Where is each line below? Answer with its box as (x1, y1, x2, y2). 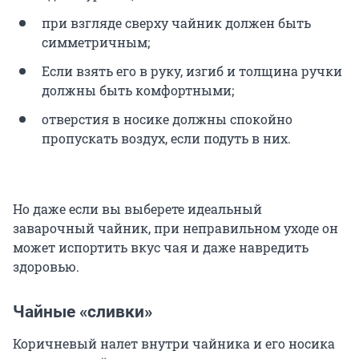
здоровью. (13, 257, 79, 275)
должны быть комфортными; (42, 81, 234, 99)
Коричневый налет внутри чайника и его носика (13, 334, 335, 352)
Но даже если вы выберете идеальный (13, 200, 262, 217)
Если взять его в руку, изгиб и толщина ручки (42, 62, 342, 79)
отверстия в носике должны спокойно (42, 110, 292, 127)
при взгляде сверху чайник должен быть (42, 14, 311, 31)
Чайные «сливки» (13, 301, 152, 321)
